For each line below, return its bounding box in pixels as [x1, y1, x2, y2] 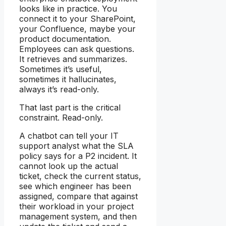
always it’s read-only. [19, 84, 99, 94]
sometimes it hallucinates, [19, 74, 117, 84]
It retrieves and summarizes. [19, 53, 127, 64]
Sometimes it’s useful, [19, 64, 102, 74]
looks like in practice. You [19, 3, 117, 14]
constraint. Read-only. [19, 112, 103, 123]
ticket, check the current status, [19, 171, 141, 181]
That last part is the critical [19, 102, 121, 112]
